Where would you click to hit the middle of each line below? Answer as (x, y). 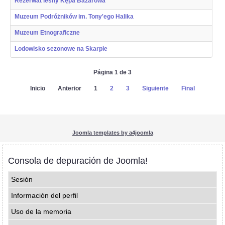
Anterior (70, 89)
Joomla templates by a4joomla (113, 133)
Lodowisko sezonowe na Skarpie (61, 49)
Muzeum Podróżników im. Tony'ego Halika (74, 17)
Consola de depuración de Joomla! (78, 161)
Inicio (38, 89)
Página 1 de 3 (113, 73)
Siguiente (155, 89)
